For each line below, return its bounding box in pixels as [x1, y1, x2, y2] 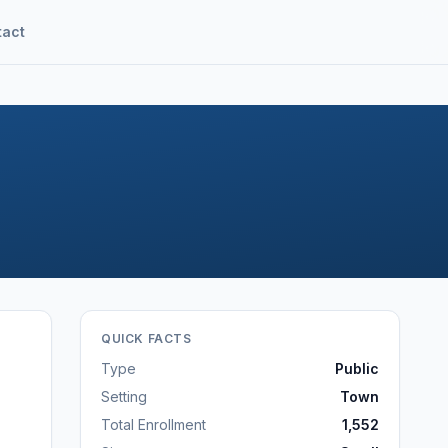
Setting [101, 388, 147, 405]
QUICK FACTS [101, 331, 192, 346]
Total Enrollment [101, 416, 206, 433]
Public [335, 360, 379, 377]
